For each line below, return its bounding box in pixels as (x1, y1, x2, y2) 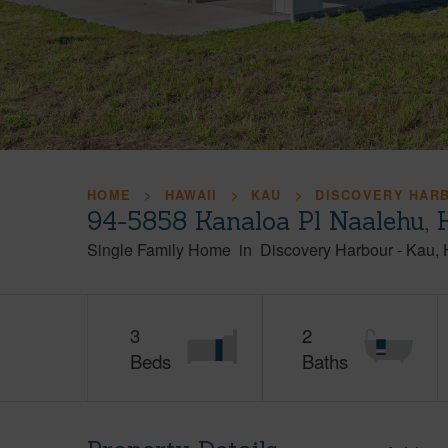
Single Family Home (87, 238, 235, 261)
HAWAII (164, 186, 218, 204)
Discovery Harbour (260, 238, 393, 261)
